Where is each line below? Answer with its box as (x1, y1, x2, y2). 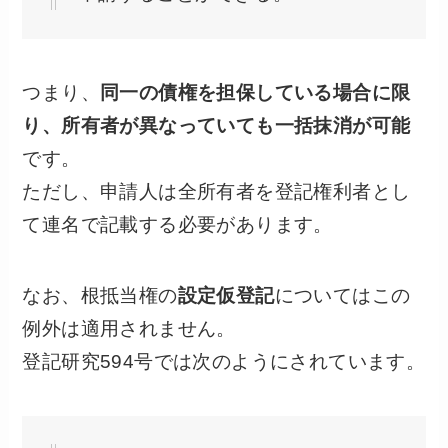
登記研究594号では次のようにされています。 (22, 350, 426, 372)
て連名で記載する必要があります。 (22, 214, 333, 236)
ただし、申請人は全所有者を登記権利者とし (22, 181, 411, 203)
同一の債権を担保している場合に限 (100, 82, 411, 104)
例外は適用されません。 (22, 317, 236, 339)
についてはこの (274, 284, 411, 306)
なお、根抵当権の (22, 284, 178, 306)
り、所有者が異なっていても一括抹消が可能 (22, 115, 411, 137)
